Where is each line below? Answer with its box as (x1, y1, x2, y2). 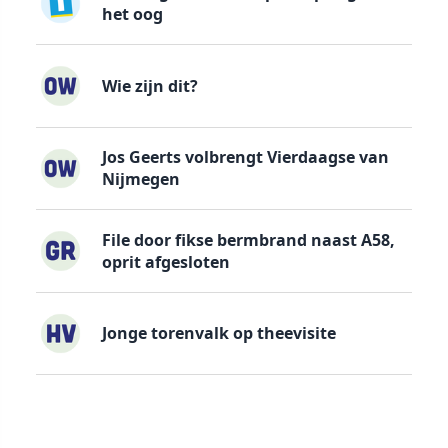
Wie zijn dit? (101, 74, 198, 97)
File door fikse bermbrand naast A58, (101, 228, 395, 251)
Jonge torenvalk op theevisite (101, 322, 336, 345)
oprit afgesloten (101, 250, 230, 273)
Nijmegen (101, 168, 180, 191)
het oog (101, 3, 163, 26)
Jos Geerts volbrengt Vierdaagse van (101, 146, 389, 169)
